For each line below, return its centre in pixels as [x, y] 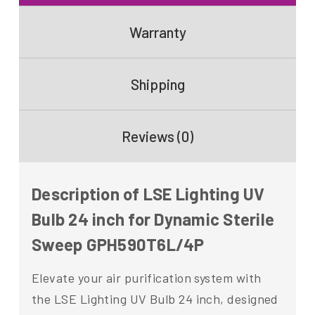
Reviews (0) [157, 136]
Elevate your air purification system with [147, 278]
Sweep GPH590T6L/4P [118, 245]
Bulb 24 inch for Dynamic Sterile [153, 219]
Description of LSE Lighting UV [148, 194]
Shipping [157, 84]
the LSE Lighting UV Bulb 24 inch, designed [155, 299]
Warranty [157, 32]
